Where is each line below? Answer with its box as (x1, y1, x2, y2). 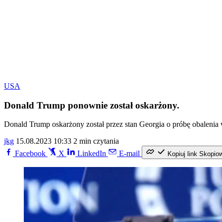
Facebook (15, 149, 46, 158)
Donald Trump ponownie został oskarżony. (4, 100, 179, 111)
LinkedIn (77, 149, 106, 158)
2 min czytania (73, 137, 119, 146)
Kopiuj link (167, 150, 197, 158)
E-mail (119, 149, 140, 158)
